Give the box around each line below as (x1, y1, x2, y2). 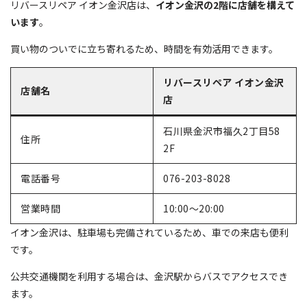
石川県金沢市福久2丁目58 (163, 123, 280, 138)
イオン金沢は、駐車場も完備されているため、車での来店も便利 (10, 225, 288, 239)
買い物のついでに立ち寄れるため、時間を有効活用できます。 (10, 41, 278, 56)
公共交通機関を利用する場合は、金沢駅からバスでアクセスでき (10, 269, 288, 283)
